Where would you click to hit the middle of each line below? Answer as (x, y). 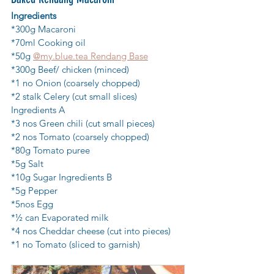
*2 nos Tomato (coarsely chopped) (80, 137)
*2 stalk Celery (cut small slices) (75, 97)
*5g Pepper (34, 191)
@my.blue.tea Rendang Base (91, 56)
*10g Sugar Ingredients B (61, 177)
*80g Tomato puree (50, 150)
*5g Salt (27, 164)
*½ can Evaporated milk (60, 218)
